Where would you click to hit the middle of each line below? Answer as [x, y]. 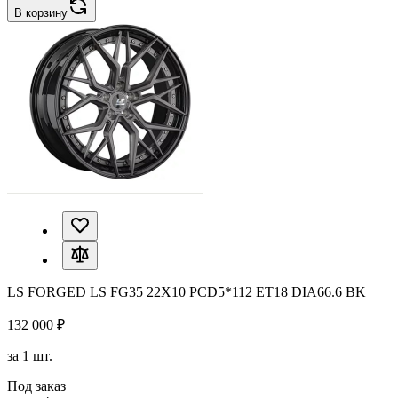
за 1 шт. [30, 356]
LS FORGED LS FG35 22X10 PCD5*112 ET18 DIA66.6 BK [187, 292]
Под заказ [36, 386]
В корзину [41, 13]
